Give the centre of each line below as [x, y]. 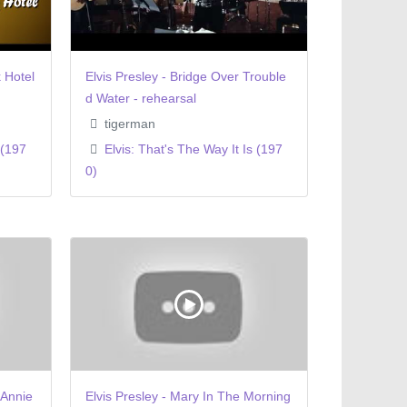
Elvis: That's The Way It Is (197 [194, 149]
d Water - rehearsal [140, 98]
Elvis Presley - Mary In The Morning [188, 397]
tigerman [129, 123]
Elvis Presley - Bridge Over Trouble [185, 76]
